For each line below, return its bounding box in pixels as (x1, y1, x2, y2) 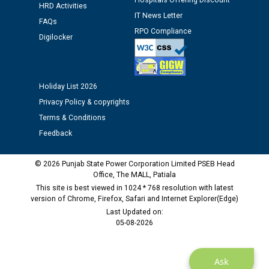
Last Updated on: (106, 208, 163, 216)
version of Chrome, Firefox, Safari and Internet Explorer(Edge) (31, 195, 238, 203)
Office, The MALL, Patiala (93, 171, 176, 179)
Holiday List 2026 (39, 82, 97, 91)
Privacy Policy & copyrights (39, 98, 130, 106)
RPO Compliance (134, 27, 192, 35)
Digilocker (39, 33, 73, 41)
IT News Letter (134, 11, 183, 20)
